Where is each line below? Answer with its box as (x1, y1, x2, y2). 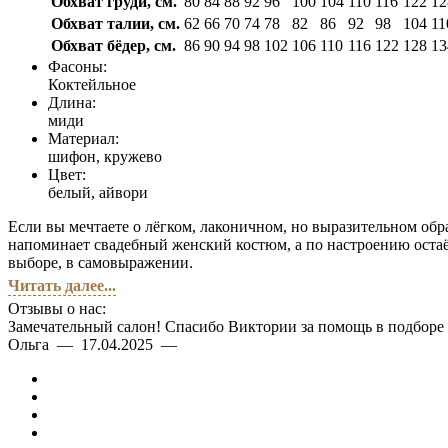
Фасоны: (48, 57, 107, 75)
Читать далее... (8, 276, 116, 294)
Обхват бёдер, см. (51, 36, 176, 54)
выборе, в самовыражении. (8, 253, 193, 271)
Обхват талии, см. (51, 14, 180, 32)
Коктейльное (48, 75, 136, 93)
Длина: (48, 93, 96, 111)
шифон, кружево (48, 147, 162, 165)
